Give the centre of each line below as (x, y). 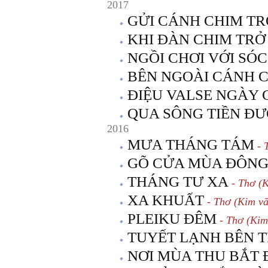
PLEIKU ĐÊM (172, 219)
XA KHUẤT (166, 200)
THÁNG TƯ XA (178, 182)
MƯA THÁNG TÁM (191, 144)
